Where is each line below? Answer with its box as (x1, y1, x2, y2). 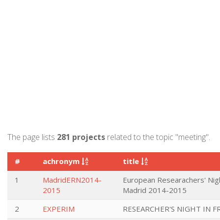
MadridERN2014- (43, 175, 102, 185)
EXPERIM (43, 204, 75, 214)
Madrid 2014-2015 (123, 185, 187, 195)
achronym (43, 156, 82, 166)
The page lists (7, 132, 57, 142)
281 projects (57, 132, 105, 142)
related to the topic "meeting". (105, 132, 210, 142)
